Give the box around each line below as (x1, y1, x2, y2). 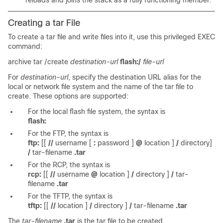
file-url (143, 58, 164, 66)
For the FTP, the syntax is (28, 129, 109, 137)
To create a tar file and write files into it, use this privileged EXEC (8, 33, 215, 41)
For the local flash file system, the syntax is (28, 108, 165, 115)
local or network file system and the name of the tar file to (8, 83, 193, 91)
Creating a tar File (8, 18, 80, 28)
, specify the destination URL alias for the (68, 73, 201, 81)
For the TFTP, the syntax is (28, 192, 112, 200)
